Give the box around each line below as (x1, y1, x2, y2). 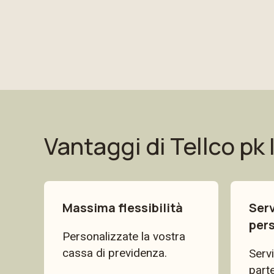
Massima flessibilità (62, 199, 183, 216)
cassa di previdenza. (62, 246, 167, 260)
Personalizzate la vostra (62, 229, 185, 243)
